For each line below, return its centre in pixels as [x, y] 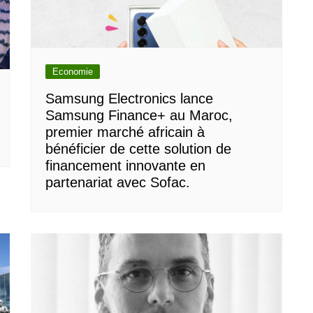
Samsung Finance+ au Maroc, [139, 116]
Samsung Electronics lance [129, 99]
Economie [73, 72]
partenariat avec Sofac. [118, 183]
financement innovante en [125, 166]
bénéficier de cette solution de [138, 149]
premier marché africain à [125, 132]
